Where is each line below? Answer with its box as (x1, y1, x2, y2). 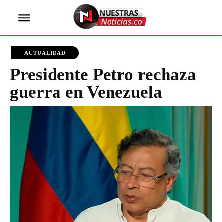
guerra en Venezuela (10, 82, 162, 102)
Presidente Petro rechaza (10, 65, 196, 85)
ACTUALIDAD (24, 50, 66, 56)
